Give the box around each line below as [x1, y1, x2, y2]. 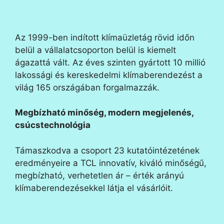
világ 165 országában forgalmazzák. [15, 82, 159, 92]
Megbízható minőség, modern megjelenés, [15, 107, 193, 118]
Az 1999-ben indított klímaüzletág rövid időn [15, 32, 194, 42]
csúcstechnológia [15, 120, 90, 130]
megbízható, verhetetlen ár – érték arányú [15, 170, 184, 180]
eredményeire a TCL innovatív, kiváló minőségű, [15, 157, 206, 168]
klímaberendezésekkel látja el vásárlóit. [15, 182, 173, 193]
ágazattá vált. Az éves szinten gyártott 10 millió [15, 57, 205, 67]
